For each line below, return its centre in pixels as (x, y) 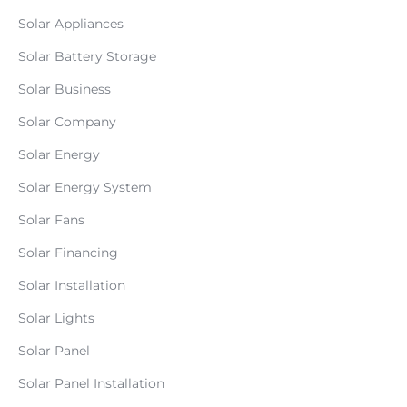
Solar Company (67, 122)
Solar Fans (51, 220)
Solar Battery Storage (87, 56)
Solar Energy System (85, 187)
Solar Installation (72, 285)
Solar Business (65, 89)
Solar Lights (56, 318)
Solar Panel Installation (91, 383)
